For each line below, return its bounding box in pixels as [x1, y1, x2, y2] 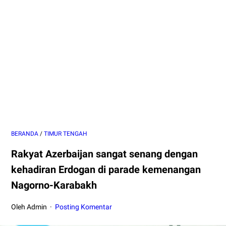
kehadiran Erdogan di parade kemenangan [11, 163, 201, 176]
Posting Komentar [55, 203, 112, 211]
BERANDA [11, 130, 38, 137]
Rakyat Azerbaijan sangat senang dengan [11, 148, 198, 160]
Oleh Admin [11, 203, 48, 211]
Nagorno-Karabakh [11, 179, 97, 191]
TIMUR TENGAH [44, 130, 87, 137]
